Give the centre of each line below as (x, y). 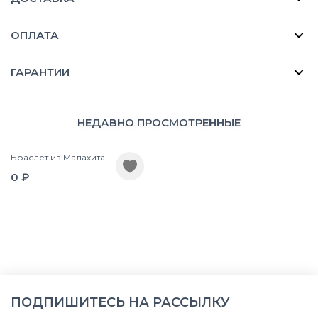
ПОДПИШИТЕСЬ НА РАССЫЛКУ (120, 302)
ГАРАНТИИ (40, 72)
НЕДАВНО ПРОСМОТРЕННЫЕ (159, 122)
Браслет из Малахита (58, 157)
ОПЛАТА (35, 35)
